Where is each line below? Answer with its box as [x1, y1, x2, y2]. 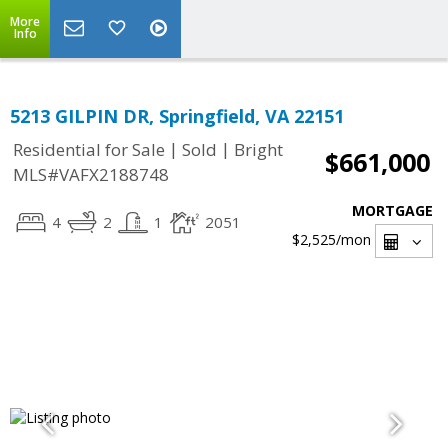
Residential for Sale [13, 138, 165, 162]
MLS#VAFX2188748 [13, 163, 169, 187]
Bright [234, 138, 283, 162]
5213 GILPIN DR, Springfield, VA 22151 [10, 104, 344, 128]
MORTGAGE [352, 201, 433, 220]
